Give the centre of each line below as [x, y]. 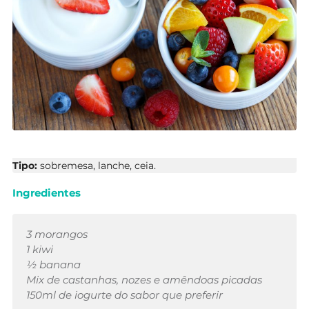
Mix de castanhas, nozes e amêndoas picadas [144, 280]
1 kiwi [40, 250]
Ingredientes [47, 193]
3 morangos [57, 235]
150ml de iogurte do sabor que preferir [124, 295]
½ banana [53, 265]
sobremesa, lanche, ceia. [98, 165]
